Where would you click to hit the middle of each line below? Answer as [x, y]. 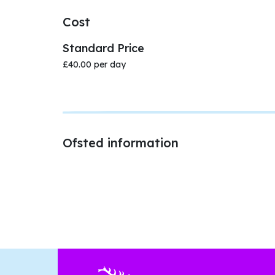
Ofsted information [121, 143]
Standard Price [103, 48]
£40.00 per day [94, 64]
